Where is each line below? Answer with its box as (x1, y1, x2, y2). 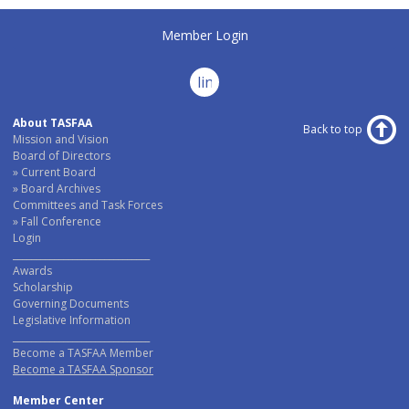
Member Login (161, 26, 248, 45)
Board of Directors (13, 148, 110, 164)
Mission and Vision (13, 131, 109, 148)
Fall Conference (21, 214, 101, 230)
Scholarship (13, 279, 73, 296)
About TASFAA (13, 115, 92, 131)
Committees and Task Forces (13, 197, 163, 214)
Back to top (303, 121, 362, 138)
